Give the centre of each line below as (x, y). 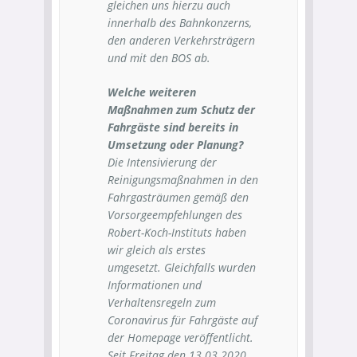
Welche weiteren (152, 92)
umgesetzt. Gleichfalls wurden (182, 267)
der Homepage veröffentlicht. (180, 337)
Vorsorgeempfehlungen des (175, 215)
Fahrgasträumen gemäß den (178, 197)
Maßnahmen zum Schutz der (181, 110)
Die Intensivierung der (162, 162)
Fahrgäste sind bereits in (173, 127)
